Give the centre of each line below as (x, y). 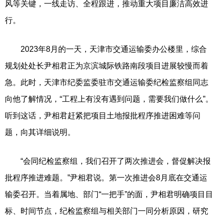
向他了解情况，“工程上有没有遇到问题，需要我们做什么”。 (109, 99)
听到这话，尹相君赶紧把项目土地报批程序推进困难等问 (103, 115)
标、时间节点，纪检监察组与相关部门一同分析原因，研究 (107, 211)
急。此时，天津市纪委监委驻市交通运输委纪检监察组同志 (107, 82)
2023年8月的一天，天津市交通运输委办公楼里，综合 (106, 49)
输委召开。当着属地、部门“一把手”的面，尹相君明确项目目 (109, 194)
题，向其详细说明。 (40, 132)
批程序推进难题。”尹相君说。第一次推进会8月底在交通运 (106, 177)
